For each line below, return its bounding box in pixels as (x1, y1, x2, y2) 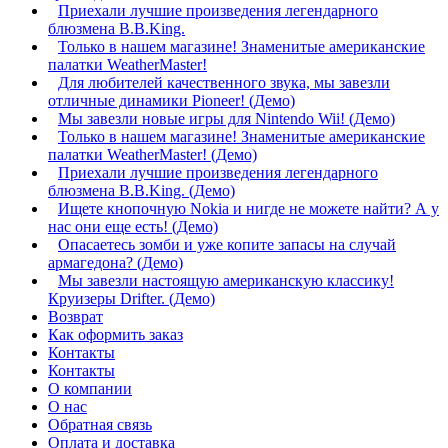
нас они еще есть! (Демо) (48, 217, 218, 235)
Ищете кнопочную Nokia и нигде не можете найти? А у (58, 199, 439, 217)
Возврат (48, 307, 103, 325)
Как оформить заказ (48, 325, 183, 343)
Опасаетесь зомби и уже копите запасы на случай (58, 235, 396, 253)
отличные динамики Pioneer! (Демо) (48, 91, 295, 109)
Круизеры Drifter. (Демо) (48, 289, 215, 307)
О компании (48, 379, 132, 397)
